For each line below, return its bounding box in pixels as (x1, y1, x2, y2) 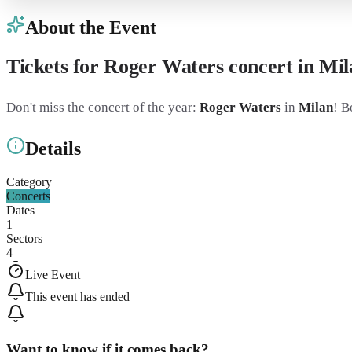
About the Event (25, 16, 156, 38)
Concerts (6, 189, 50, 203)
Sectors (6, 232, 42, 246)
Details (25, 138, 81, 159)
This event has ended (25, 290, 130, 304)
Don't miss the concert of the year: (6, 99, 200, 115)
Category (6, 175, 52, 189)
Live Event (25, 268, 80, 282)
